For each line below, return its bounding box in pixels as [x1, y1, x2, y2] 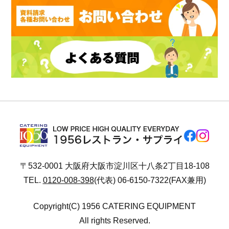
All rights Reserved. [79, 216, 150, 225]
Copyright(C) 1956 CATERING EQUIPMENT [33, 201, 196, 211]
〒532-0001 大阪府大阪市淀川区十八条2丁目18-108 [19, 162, 210, 171]
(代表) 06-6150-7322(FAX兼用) [94, 176, 206, 185]
